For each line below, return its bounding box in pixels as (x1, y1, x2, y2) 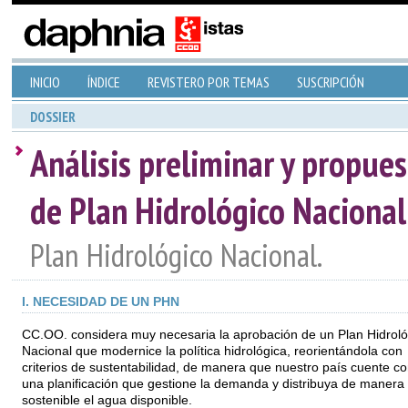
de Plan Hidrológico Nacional (29, 187, 406, 234)
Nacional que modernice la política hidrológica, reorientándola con (21, 344, 403, 358)
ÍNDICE (87, 73, 120, 91)
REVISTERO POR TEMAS (147, 73, 270, 91)
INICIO (29, 73, 60, 91)
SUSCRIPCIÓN (296, 73, 364, 91)
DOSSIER (29, 108, 76, 126)
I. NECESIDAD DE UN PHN (21, 295, 179, 309)
